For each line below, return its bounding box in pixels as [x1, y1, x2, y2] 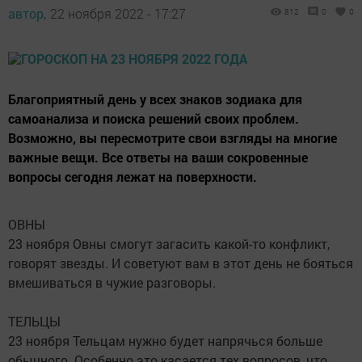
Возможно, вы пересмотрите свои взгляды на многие [8, 128, 337, 146]
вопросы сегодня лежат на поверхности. [8, 167, 257, 185]
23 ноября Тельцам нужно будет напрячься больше [8, 331, 322, 349]
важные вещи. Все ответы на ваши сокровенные [8, 148, 308, 166]
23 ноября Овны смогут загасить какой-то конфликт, [8, 234, 330, 252]
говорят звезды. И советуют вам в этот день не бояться [8, 254, 353, 271]
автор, [8, 4, 46, 22]
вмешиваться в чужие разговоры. [8, 273, 216, 291]
